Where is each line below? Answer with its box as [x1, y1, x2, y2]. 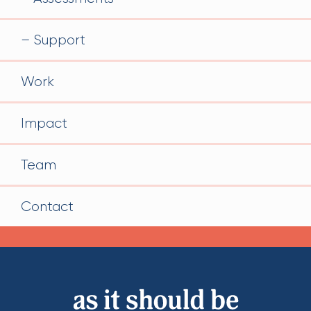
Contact [21, 198, 74, 215]
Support [33, 31, 85, 48]
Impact [21, 115, 67, 131]
